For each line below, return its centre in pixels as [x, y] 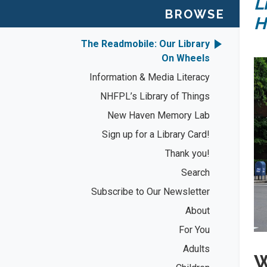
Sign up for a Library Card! [156, 134]
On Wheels [186, 58]
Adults [196, 249]
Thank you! [187, 153]
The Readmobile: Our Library [145, 44]
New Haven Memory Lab [159, 115]
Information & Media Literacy [150, 77]
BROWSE [195, 14]
